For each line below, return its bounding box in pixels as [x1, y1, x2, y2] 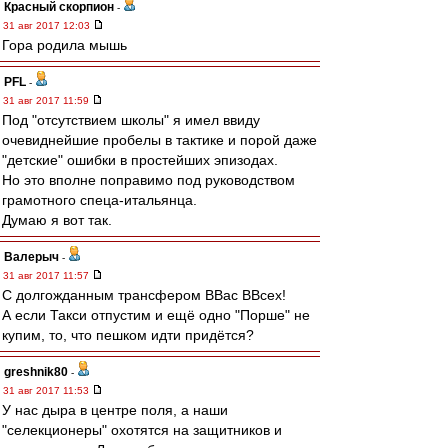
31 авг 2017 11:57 [3, 270, 92, 281]
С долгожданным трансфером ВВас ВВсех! [2, 287, 286, 303]
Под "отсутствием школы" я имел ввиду [2, 112, 260, 128]
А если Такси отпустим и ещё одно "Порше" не [2, 307, 310, 323]
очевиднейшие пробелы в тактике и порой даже [2, 132, 317, 148]
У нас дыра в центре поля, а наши [2, 402, 228, 418]
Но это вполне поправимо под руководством [2, 172, 295, 188]
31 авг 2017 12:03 [3, 20, 93, 31]
